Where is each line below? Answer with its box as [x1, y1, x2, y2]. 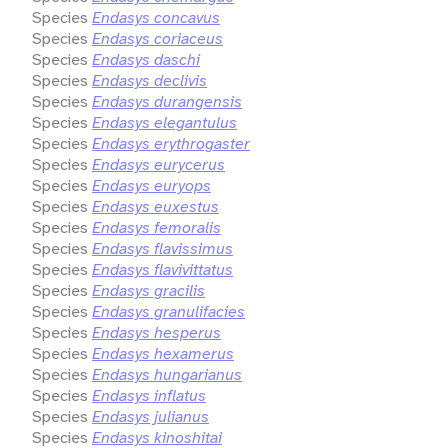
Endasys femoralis [92, 216, 221, 238]
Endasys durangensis [92, 90, 242, 112]
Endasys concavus [92, 6, 220, 28]
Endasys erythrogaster [92, 132, 250, 154]
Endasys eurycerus [92, 153, 225, 175]
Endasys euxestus [92, 195, 219, 217]
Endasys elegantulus [92, 111, 237, 133]
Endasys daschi [92, 48, 200, 70]
